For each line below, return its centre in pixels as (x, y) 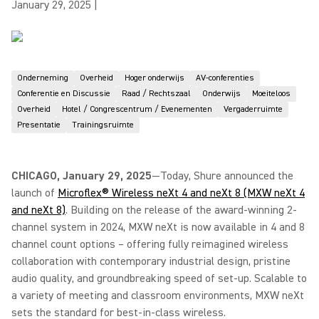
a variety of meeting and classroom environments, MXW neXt (158, 296)
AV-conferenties (225, 78)
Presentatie (39, 125)
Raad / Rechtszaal (156, 94)
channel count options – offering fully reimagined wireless (150, 244)
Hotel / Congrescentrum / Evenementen (137, 109)
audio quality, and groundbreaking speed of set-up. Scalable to (159, 278)
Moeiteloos (271, 94)
